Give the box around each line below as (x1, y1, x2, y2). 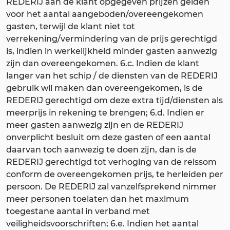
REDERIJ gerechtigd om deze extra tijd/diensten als (6, 95, 223, 105)
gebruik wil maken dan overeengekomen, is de (6, 83, 203, 93)
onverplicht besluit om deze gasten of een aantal (6, 132, 210, 142)
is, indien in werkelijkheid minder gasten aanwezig (6, 46, 217, 56)
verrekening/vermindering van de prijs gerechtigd (6, 33, 217, 44)
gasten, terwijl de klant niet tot (6, 21, 135, 31)
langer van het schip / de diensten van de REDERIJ (6, 70, 218, 81)
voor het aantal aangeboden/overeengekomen (6, 9, 203, 19)
